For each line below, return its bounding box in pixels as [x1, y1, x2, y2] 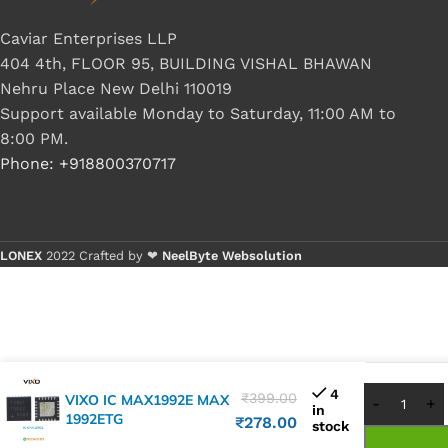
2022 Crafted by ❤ [46, 248, 162, 263]
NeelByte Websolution [162, 248, 302, 263]
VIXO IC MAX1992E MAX [65, 390, 229, 409]
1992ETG [65, 409, 123, 428]
